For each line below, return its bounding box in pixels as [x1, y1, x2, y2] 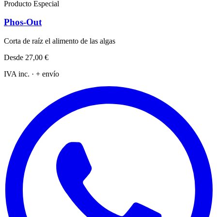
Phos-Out [4, 17, 42, 28]
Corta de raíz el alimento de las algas [4, 37, 115, 46]
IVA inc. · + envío [4, 70, 59, 78]
